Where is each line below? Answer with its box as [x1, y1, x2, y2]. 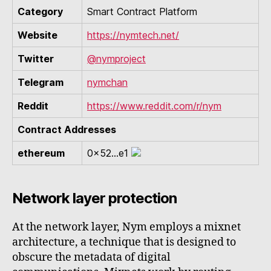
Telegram [18, 76, 64, 89]
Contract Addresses [18, 123, 116, 136]
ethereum [18, 147, 65, 160]
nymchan [87, 76, 128, 89]
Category [18, 5, 63, 18]
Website [18, 29, 57, 42]
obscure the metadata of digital [12, 250, 171, 265]
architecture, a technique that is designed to [12, 235, 236, 250]
